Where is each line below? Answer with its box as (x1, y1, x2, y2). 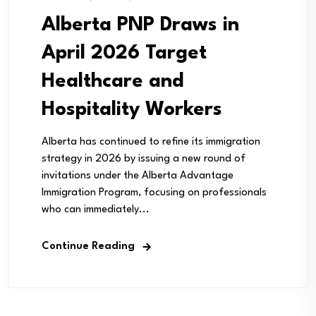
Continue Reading (42, 241, 135, 252)
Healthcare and (42, 71, 184, 92)
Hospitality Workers (42, 99, 222, 120)
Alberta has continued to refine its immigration (42, 136, 260, 147)
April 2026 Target (42, 43, 207, 63)
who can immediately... (42, 204, 150, 215)
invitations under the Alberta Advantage (42, 170, 233, 181)
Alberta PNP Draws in (42, 15, 239, 35)
